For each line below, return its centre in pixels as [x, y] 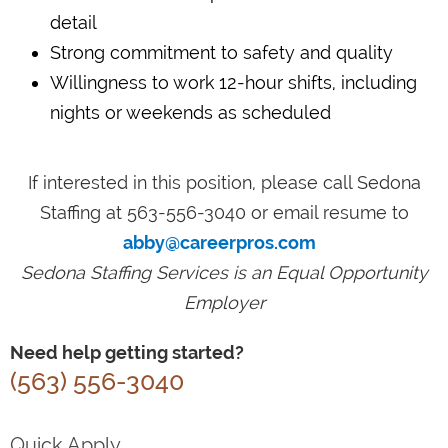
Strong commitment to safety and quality [221, 52]
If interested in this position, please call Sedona [224, 182]
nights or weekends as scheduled [190, 112]
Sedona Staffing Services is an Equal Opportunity [224, 272]
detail [73, 22]
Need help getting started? [127, 352]
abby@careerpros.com [219, 242]
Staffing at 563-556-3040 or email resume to [224, 212]
